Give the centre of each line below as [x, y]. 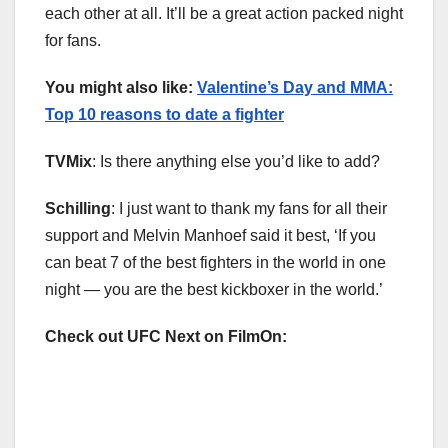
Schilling [78, 209]
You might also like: [121, 88]
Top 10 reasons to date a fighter [164, 115]
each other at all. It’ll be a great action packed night [224, 14]
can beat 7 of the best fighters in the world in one [215, 263]
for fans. [73, 41]
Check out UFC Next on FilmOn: [166, 337]
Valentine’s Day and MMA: [295, 88]
